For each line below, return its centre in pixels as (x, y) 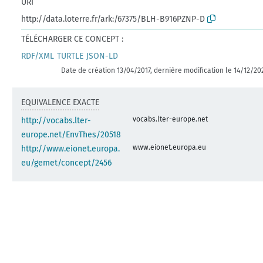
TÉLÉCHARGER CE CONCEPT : (73, 39)
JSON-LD (102, 56)
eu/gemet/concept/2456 (67, 163)
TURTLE (70, 56)
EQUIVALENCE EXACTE (60, 102)
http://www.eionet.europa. (71, 149)
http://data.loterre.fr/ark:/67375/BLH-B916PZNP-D (113, 19)
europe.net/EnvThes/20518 (71, 134)
